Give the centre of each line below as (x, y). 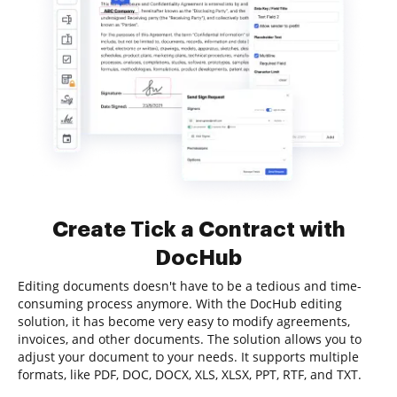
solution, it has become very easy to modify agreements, (184, 321)
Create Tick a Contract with (198, 230)
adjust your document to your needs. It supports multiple (188, 357)
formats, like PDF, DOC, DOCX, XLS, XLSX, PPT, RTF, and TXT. (190, 374)
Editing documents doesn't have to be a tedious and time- (190, 286)
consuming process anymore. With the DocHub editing (180, 304)
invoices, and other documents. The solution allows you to (190, 339)
